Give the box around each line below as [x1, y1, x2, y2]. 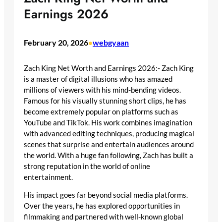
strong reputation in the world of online [24, 162, 150, 170]
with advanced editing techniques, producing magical [24, 129, 194, 138]
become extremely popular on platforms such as [24, 107, 178, 116]
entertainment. [24, 172, 73, 181]
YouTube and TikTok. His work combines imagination [24, 118, 192, 127]
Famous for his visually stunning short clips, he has [24, 96, 186, 105]
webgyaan [93, 38, 129, 48]
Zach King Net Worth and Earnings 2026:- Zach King [24, 63, 194, 72]
